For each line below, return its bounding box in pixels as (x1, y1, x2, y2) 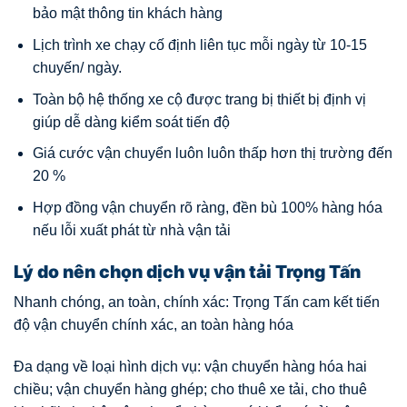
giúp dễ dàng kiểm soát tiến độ (32, 114, 230, 130)
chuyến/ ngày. (32, 59, 122, 75)
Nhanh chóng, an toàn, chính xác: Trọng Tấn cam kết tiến (14, 294, 380, 311)
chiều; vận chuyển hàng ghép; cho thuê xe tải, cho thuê (14, 381, 367, 397)
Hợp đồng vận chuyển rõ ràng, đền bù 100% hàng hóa (32, 199, 382, 215)
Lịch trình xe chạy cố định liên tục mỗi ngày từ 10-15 (32, 36, 367, 53)
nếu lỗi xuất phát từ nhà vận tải (32, 222, 231, 238)
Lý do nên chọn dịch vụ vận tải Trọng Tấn (14, 260, 361, 283)
